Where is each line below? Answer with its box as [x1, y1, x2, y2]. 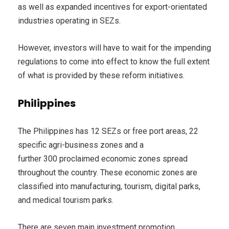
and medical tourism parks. [18, 195, 113, 205]
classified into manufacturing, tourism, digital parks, [18, 181, 200, 192]
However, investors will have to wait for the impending [18, 43, 211, 53]
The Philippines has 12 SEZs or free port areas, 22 [18, 126, 198, 136]
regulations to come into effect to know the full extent [18, 57, 210, 67]
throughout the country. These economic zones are [18, 168, 197, 178]
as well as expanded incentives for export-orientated [18, 2, 207, 12]
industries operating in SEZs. [18, 16, 121, 26]
